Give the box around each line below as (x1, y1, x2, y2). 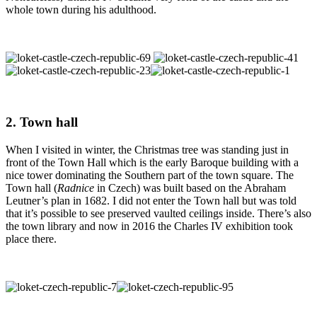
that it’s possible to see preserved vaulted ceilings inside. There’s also (6, 207, 311, 219)
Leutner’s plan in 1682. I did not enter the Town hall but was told (6, 194, 296, 207)
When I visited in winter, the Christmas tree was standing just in (6, 143, 289, 156)
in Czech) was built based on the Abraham (94, 181, 286, 194)
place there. (6, 232, 57, 245)
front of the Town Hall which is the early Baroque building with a (6, 156, 299, 168)
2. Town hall (6, 115, 78, 130)
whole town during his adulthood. (6, 4, 159, 16)
